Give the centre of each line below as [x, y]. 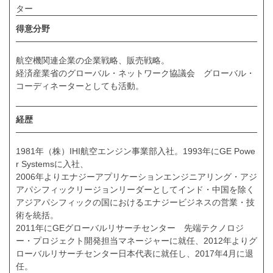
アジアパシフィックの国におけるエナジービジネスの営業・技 [135, 202]
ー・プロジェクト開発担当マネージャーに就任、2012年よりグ [136, 240]
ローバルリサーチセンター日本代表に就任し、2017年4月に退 [135, 253]
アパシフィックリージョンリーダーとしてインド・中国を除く [135, 189]
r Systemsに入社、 [52, 164]
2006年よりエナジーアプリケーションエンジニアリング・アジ [136, 176]
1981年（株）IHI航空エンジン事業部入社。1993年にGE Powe [136, 151]
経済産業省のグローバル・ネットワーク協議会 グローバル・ [135, 73]
